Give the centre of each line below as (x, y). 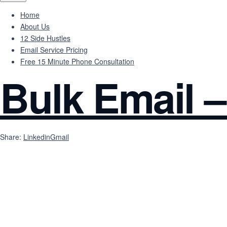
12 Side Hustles (45, 38)
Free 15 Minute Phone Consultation (77, 61)
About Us (35, 26)
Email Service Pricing (54, 50)
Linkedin (37, 137)
